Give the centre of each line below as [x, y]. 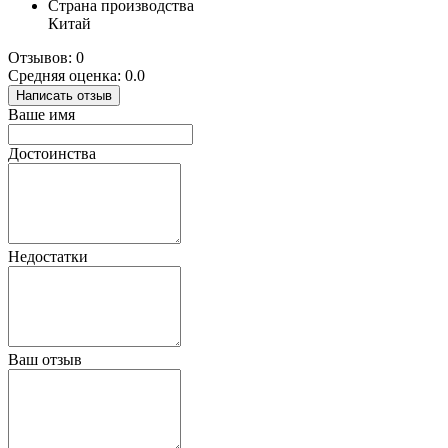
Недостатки [48, 256]
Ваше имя [41, 114]
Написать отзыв [64, 95]
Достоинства [52, 153]
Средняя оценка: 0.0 [76, 75]
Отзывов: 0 [46, 57]
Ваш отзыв [45, 359]
